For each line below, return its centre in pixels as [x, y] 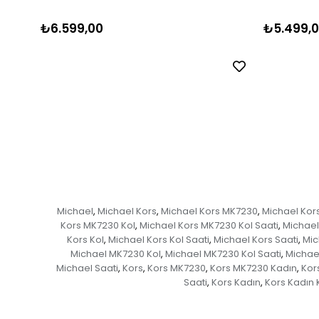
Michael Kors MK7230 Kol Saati [209, 225]
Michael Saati [87, 268]
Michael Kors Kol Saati [159, 239]
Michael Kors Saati [256, 239]
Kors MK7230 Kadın [253, 268]
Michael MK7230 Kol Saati [223, 253]
